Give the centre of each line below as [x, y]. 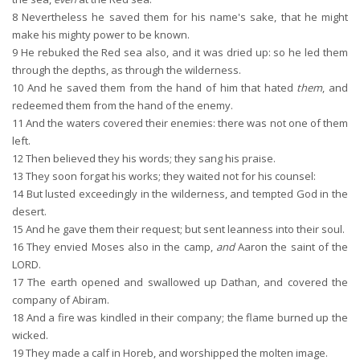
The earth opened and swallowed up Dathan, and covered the [186, 282]
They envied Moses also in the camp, [120, 247]
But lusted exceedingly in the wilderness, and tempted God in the [186, 194]
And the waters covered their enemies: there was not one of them [186, 123]
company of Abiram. [61, 300]
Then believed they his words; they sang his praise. [149, 158]
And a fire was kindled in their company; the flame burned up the [186, 317]
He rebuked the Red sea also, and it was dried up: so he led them [183, 52]
